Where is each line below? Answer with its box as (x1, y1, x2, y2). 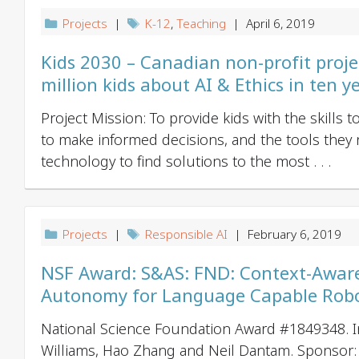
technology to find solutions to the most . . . (41, 151, 331, 172)
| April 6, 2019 (226, 14, 316, 33)
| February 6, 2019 (228, 225, 342, 244)
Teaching (176, 14, 227, 33)
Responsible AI (145, 225, 228, 244)
